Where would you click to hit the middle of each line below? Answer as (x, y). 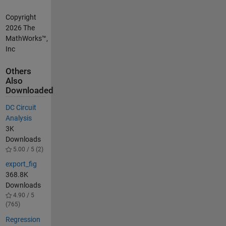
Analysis (18, 118)
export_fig (21, 164)
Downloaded (29, 91)
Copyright (21, 17)
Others (18, 72)
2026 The (20, 27)
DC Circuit (21, 107)
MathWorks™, (26, 38)
